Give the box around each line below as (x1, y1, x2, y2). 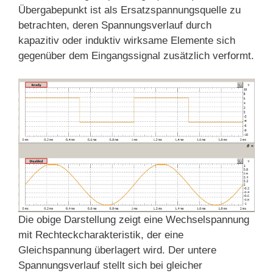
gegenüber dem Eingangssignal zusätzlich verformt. (18, 49, 254, 62)
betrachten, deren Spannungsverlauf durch (18, 19, 211, 31)
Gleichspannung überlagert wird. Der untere (18, 244, 216, 256)
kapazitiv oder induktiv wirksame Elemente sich (18, 34, 235, 46)
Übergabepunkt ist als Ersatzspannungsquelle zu (18, 4, 241, 16)
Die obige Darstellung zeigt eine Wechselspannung (18, 213, 249, 225)
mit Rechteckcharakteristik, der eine (18, 229, 183, 241)
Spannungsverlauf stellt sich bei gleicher (18, 259, 202, 271)
